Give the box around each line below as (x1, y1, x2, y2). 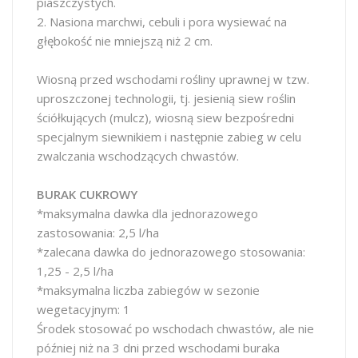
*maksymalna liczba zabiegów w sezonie (37, 282, 260, 298)
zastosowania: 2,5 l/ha (37, 225, 159, 241)
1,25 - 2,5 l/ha (37, 263, 113, 279)
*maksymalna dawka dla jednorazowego (37, 205, 258, 221)
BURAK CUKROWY (37, 186, 137, 202)
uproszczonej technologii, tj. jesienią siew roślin (37, 90, 296, 106)
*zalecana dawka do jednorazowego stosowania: (37, 244, 305, 260)
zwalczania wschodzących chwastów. (37, 148, 239, 164)
